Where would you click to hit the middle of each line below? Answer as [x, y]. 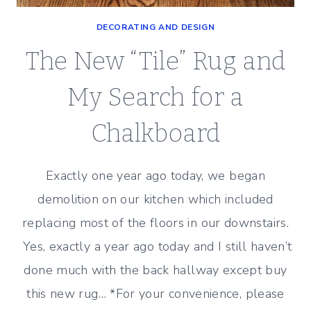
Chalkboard [155, 133]
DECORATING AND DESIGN [155, 27]
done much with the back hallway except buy [155, 270]
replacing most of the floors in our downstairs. [155, 223]
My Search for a [155, 97]
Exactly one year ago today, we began [155, 176]
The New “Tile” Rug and [155, 61]
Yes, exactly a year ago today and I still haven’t [155, 246]
